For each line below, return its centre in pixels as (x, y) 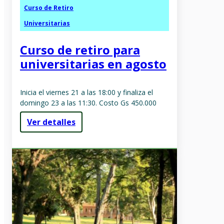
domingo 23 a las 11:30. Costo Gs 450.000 (88, 102)
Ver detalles (51, 122)
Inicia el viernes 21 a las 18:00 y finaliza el (86, 92)
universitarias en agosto (93, 63)
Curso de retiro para (80, 49)
